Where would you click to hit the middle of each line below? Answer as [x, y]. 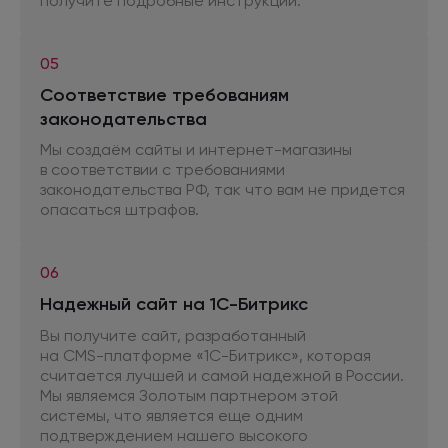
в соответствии [99, 170]
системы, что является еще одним [171, 415]
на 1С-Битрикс [245, 303]
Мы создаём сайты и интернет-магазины [196, 150]
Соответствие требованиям [164, 94]
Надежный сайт [111, 303]
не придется [356, 190]
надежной [292, 375]
